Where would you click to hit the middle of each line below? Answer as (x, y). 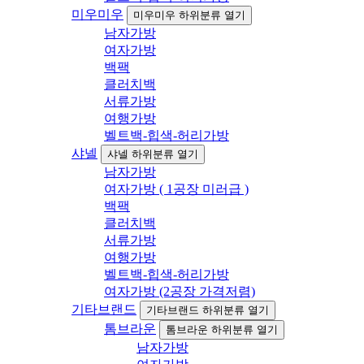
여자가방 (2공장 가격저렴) (180, 292)
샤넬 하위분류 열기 (153, 154)
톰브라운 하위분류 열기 (222, 330)
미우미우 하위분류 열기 (189, 15)
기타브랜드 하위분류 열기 (208, 310)
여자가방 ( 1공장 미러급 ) (176, 189)
